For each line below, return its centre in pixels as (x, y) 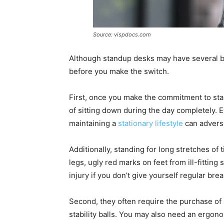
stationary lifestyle (150, 123)
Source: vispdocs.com (122, 34)
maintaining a (93, 123)
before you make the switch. (119, 71)
